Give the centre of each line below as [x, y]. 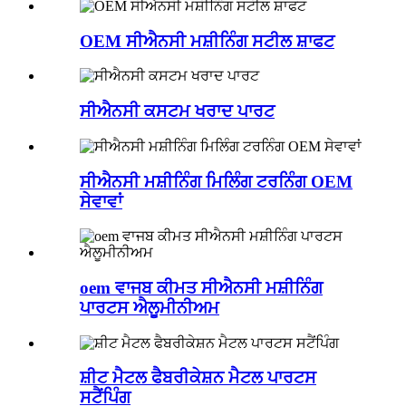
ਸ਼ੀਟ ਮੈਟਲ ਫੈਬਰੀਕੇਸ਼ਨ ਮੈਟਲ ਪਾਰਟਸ [198, 378]
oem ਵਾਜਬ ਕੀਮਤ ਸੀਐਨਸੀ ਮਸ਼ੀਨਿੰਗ [201, 288]
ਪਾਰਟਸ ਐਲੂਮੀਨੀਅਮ [150, 308]
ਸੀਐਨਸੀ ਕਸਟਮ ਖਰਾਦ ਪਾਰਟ [177, 111]
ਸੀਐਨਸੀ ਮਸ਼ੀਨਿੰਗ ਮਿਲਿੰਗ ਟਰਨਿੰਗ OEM [216, 181]
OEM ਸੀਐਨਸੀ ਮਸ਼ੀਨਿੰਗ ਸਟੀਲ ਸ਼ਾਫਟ [207, 41]
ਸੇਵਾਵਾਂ [101, 201]
